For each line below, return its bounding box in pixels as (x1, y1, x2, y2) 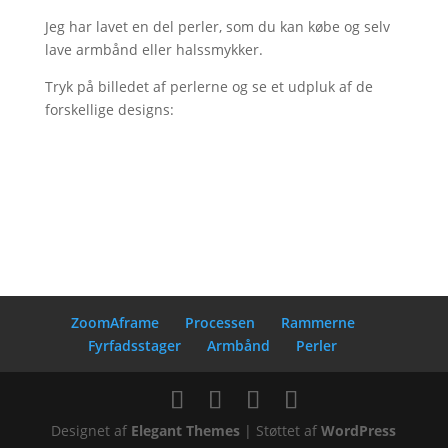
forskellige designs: (44, 99, 174, 119)
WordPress (321, 420, 397, 440)
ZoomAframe (70, 312, 159, 332)
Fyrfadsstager (88, 335, 182, 355)
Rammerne (280, 312, 355, 332)
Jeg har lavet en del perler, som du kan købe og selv (44, 16, 390, 36)
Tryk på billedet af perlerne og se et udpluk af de (44, 76, 373, 96)
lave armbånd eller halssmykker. (44, 39, 263, 59)
